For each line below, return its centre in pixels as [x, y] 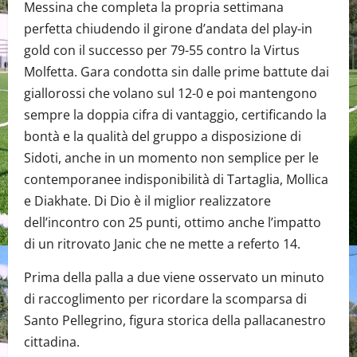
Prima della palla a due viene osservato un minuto [174, 277]
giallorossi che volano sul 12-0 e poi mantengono [171, 93]
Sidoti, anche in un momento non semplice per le [171, 157]
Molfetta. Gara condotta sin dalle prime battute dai [177, 71]
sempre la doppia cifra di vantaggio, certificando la [175, 114]
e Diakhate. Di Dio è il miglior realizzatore [147, 200]
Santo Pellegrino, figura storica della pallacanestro [175, 320]
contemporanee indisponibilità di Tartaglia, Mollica [176, 179]
